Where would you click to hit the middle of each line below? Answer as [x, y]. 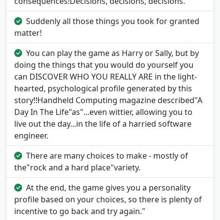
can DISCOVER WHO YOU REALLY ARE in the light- [106, 77]
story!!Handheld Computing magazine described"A [108, 100]
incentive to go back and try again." [80, 211]
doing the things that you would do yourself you [104, 65]
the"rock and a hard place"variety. [77, 168]
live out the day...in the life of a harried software [103, 124]
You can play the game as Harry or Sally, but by [112, 53]
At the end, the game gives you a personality [108, 188]
